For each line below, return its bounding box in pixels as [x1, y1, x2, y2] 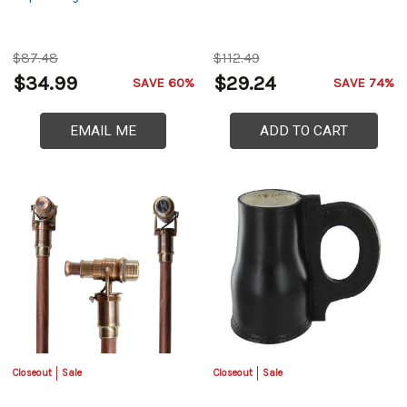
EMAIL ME [70, 123, 137, 140]
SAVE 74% [333, 74, 394, 92]
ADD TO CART [259, 123, 348, 140]
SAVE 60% [132, 74, 194, 92]
